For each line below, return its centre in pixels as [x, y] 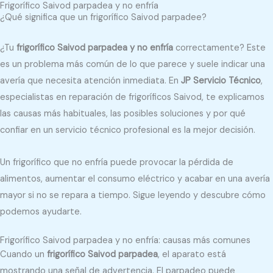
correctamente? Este [219, 48]
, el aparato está [192, 255]
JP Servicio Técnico [221, 81]
